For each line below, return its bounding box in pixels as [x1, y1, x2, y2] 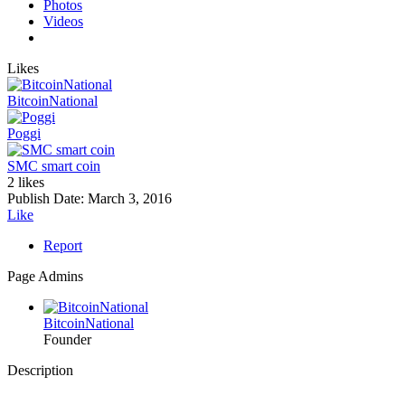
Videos [43, 14, 83, 30]
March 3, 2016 [88, 191, 172, 207]
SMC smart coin [7, 158, 100, 174]
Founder [43, 332, 91, 348]
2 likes [7, 174, 44, 191]
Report [43, 238, 82, 254]
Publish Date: [7, 191, 88, 207]
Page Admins [7, 268, 83, 285]
